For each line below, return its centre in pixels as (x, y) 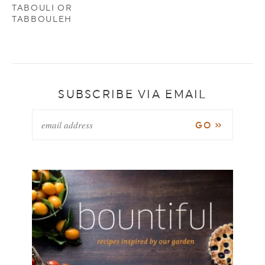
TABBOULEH (42, 19)
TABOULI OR (42, 7)
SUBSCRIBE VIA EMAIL (132, 94)
